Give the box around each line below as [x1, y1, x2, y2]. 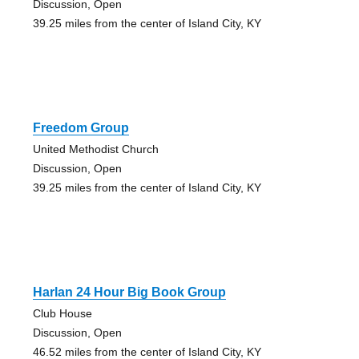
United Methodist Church [32, 142, 159, 155]
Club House [32, 306, 92, 320]
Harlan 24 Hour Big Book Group [32, 284, 226, 299]
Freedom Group [32, 120, 129, 135]
